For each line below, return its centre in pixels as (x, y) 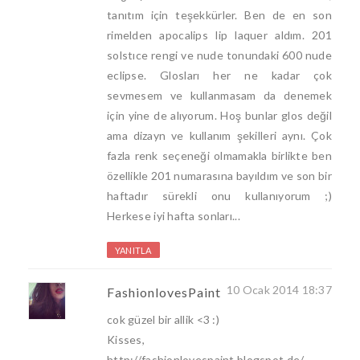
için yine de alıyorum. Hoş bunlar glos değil (219, 116)
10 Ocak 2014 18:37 (279, 290)
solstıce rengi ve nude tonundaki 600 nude (219, 55)
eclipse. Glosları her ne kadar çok (219, 76)
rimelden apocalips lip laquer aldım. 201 (219, 35)
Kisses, (126, 340)
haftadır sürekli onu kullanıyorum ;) (219, 196)
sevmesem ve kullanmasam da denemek (219, 96)
